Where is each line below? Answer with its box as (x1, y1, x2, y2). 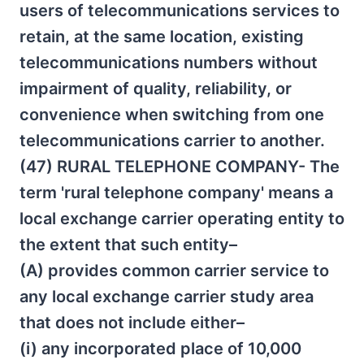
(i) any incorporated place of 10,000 (19, 339, 301, 358)
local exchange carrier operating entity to (19, 209, 344, 228)
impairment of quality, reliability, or (19, 79, 292, 98)
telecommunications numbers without (19, 53, 318, 72)
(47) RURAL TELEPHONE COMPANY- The (19, 157, 340, 176)
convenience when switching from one (19, 105, 324, 124)
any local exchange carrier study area (19, 287, 314, 306)
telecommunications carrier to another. (19, 131, 325, 150)
